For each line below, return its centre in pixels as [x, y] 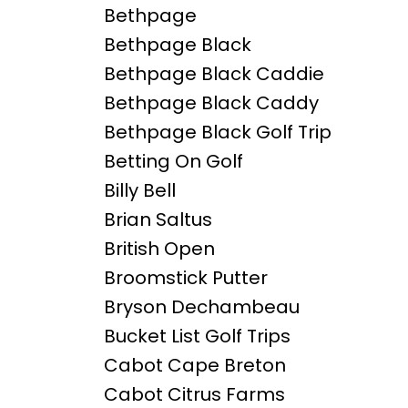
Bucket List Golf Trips [197, 337]
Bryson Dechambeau [201, 307]
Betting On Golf [173, 162]
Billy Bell [139, 191]
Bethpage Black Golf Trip [217, 133]
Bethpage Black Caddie [214, 74]
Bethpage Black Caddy [211, 103]
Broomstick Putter [185, 278]
